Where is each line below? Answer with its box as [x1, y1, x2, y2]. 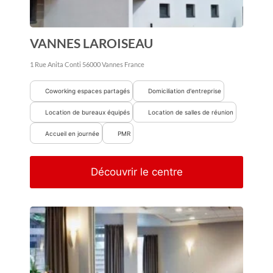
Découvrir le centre [90, 166, 183, 179]
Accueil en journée [45, 129, 99, 137]
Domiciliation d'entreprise [148, 87, 221, 95]
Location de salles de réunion [148, 108, 233, 116]
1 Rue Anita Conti [30, 60, 81, 68]
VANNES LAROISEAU [30, 35, 153, 51]
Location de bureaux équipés [45, 108, 130, 116]
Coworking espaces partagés [45, 87, 130, 95]
